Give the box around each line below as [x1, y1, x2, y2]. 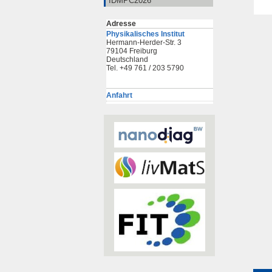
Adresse [106, 19, 136, 28]
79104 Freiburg [106, 47, 157, 55]
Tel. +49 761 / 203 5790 [106, 64, 184, 72]
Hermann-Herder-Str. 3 [106, 38, 182, 47]
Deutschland [106, 55, 148, 64]
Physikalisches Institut [106, 30, 185, 38]
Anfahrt [106, 90, 132, 100]
